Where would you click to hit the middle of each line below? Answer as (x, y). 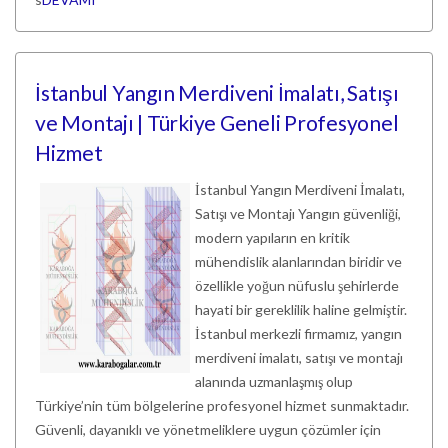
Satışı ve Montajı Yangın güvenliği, (298, 213)
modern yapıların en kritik (272, 237)
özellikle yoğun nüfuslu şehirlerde (297, 285)
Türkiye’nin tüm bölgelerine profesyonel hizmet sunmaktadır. (222, 405)
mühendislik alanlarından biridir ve (298, 261)
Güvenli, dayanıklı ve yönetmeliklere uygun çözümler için (208, 429)
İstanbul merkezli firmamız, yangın (298, 333)
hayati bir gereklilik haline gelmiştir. (301, 309)
